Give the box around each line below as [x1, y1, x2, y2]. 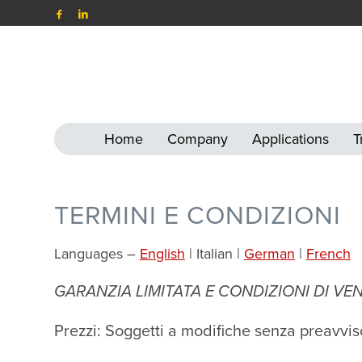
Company [167, 130, 229, 148]
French [306, 245, 351, 263]
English [140, 245, 185, 263]
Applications [252, 130, 330, 148]
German [244, 245, 295, 263]
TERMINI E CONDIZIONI [54, 200, 341, 231]
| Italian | [185, 245, 244, 263]
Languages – [54, 245, 140, 263]
